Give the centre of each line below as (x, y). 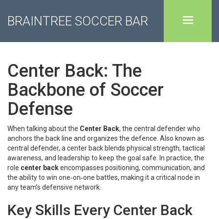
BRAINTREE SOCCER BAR (78, 21)
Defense (40, 109)
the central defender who (161, 129)
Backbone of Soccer (86, 90)
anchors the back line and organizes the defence (82, 138)
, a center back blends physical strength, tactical (132, 148)
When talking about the (44, 129)
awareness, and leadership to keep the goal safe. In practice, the (106, 158)
